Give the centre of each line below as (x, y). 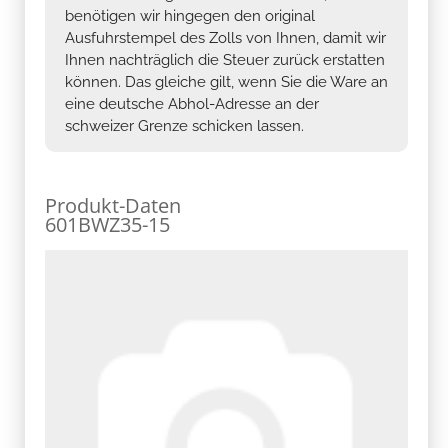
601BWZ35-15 (107, 224)
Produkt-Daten (113, 205)
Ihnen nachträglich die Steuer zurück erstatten (225, 59)
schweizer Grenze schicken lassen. (184, 125)
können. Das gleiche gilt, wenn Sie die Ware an (226, 81)
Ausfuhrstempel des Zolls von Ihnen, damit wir (225, 37)
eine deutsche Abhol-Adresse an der (192, 103)
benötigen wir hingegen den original (190, 15)
